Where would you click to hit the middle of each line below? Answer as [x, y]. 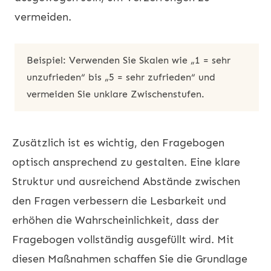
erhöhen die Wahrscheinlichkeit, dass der [116, 220]
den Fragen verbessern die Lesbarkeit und [119, 201]
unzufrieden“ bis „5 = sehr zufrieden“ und [121, 77]
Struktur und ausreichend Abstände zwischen [126, 181]
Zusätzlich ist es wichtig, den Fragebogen [118, 142]
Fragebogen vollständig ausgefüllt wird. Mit [123, 239]
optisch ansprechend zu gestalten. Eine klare [126, 162]
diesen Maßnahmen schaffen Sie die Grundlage [130, 259]
